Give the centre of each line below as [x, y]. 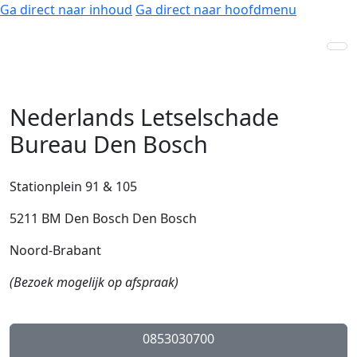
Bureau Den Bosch [109, 145]
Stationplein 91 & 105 [73, 188]
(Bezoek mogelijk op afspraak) [94, 283]
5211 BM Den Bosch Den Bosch [103, 220]
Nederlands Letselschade [144, 118]
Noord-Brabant [55, 251]
